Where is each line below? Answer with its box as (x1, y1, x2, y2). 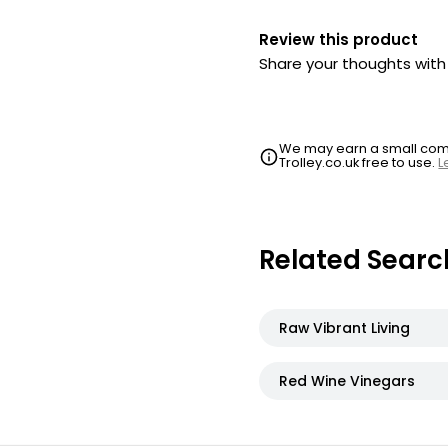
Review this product (259, 29, 418, 50)
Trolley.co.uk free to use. (279, 153, 439, 172)
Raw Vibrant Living (279, 318, 410, 338)
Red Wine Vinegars (279, 371, 415, 391)
